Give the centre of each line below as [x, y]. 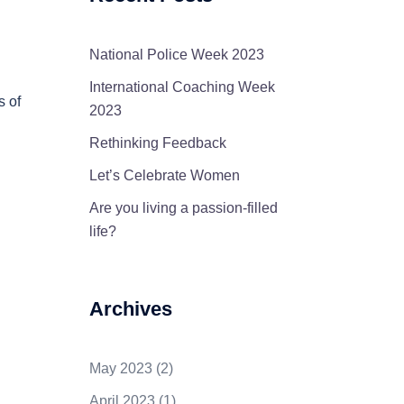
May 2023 [120, 368]
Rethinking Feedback [157, 142]
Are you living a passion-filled [183, 207]
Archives [130, 308]
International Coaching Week [182, 87]
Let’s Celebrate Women [164, 175]
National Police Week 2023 [176, 54]
